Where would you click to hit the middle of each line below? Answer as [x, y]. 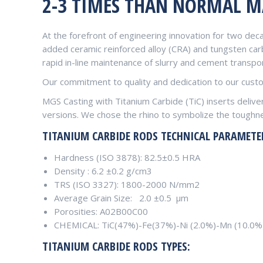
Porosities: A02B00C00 [101, 211]
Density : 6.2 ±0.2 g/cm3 [103, 171]
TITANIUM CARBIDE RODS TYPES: [116, 246]
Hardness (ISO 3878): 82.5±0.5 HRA [127, 157]
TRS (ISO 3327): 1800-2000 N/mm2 [127, 184]
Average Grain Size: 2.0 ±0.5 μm [121, 198]
